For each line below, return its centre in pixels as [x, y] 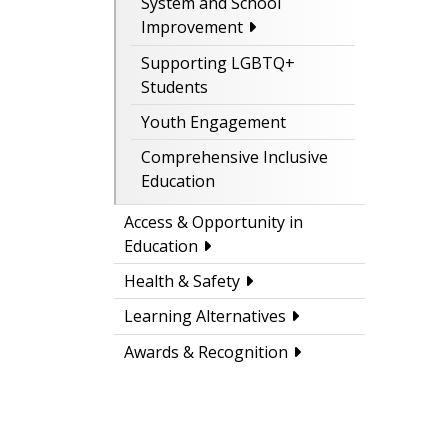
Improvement [192, 27]
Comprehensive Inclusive [234, 157]
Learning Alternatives [205, 316]
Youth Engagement [213, 122]
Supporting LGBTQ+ [218, 62]
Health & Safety [182, 281]
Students [174, 86]
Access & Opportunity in [213, 221]
